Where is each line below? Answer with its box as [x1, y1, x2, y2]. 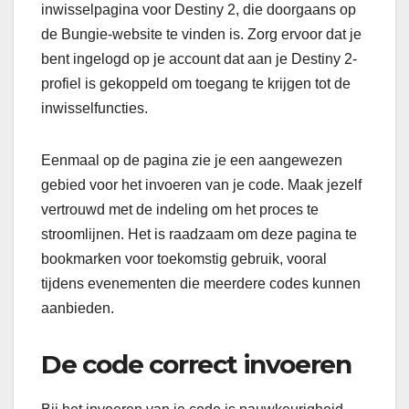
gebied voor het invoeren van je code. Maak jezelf [41, 177, 362, 194]
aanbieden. [41, 300, 114, 317]
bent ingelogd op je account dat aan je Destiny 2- [41, 51, 357, 68]
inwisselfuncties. [41, 100, 148, 117]
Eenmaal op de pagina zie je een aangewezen [41, 152, 342, 169]
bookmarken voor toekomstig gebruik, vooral [41, 251, 327, 267]
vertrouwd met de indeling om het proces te [41, 202, 319, 218]
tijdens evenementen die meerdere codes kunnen [41, 276, 361, 292]
